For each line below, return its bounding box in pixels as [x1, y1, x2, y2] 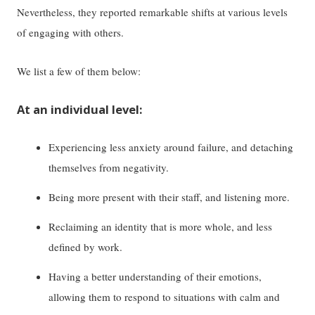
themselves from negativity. [49, 160, 169, 175]
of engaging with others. [17, 25, 124, 39]
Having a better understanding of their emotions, [49, 269, 262, 283]
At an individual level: [17, 101, 143, 118]
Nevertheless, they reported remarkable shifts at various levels [17, 4, 288, 19]
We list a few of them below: [17, 63, 141, 78]
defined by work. [49, 239, 123, 254]
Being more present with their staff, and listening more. [49, 189, 290, 204]
